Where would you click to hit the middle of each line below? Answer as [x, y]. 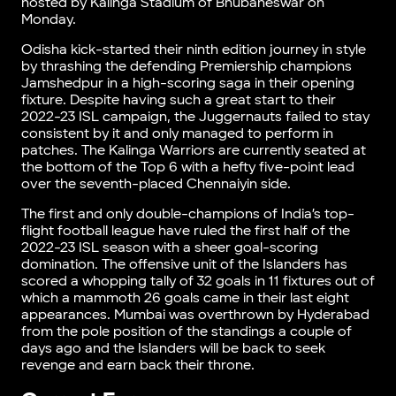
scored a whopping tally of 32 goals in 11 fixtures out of [198, 281]
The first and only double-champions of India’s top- [187, 214]
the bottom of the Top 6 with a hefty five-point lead [187, 167]
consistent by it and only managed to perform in [177, 133]
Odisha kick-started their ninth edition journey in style [193, 49]
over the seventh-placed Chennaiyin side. [157, 184]
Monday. [50, 19]
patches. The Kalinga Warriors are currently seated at [193, 150]
